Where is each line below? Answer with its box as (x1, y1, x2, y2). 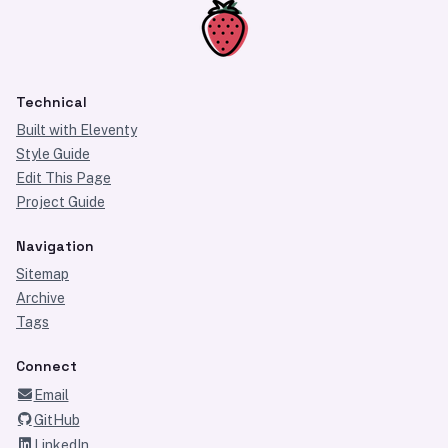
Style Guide (16, 146, 90, 162)
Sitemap (16, 266, 69, 282)
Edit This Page (16, 170, 111, 186)
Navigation (16, 237, 94, 255)
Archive (16, 290, 65, 306)
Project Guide (16, 194, 105, 210)
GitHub (33, 412, 80, 428)
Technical (16, 93, 87, 111)
